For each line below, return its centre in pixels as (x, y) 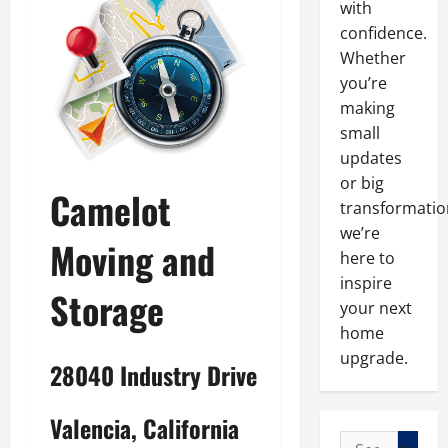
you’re (363, 83)
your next (375, 308)
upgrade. (373, 358)
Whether (372, 58)
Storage (107, 310)
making (367, 108)
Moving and (132, 260)
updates (370, 158)
